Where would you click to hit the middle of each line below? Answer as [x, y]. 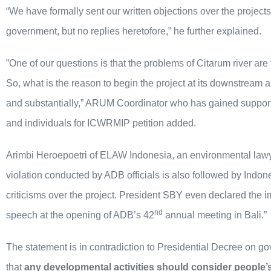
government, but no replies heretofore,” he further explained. [134, 31]
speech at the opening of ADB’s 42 [80, 215]
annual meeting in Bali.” [215, 215]
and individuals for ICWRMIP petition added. [101, 123]
